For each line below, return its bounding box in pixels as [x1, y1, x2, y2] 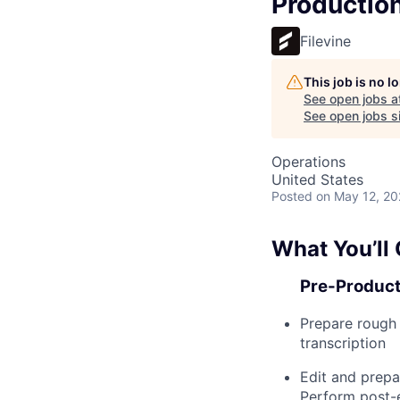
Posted [271, 188, 312, 204]
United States [271, 171, 363, 188]
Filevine [300, 32, 351, 50]
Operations [271, 153, 346, 171]
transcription [300, 333, 386, 352]
